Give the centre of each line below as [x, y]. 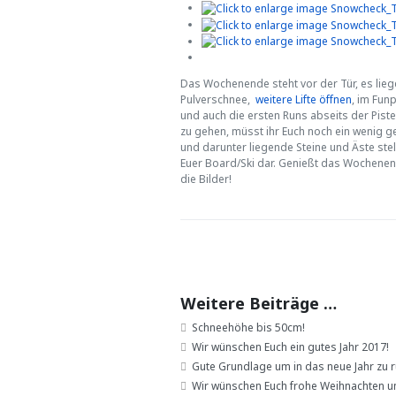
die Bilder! [206, 179]
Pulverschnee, [217, 100]
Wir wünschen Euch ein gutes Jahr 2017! [289, 347]
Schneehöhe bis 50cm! [247, 328]
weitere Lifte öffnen [302, 100]
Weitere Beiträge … [259, 304]
